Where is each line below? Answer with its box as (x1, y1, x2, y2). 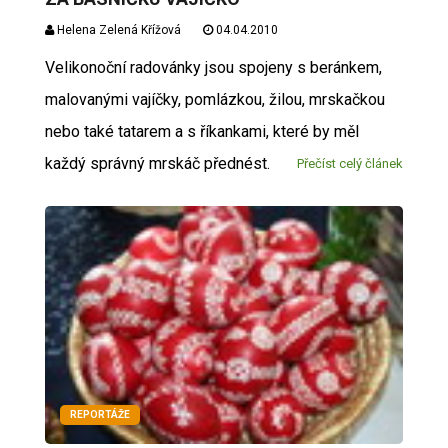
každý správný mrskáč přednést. (44, 153, 270, 173)
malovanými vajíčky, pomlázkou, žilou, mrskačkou (44, 89, 385, 109)
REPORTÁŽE (69, 408, 130, 420)
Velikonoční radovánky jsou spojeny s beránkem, (44, 57, 382, 77)
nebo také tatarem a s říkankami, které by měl (44, 121, 359, 141)
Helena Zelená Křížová (53, 22, 181, 37)
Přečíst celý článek (297, 155, 404, 171)
